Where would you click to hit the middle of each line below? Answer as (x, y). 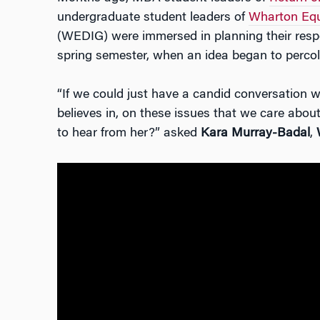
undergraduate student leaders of (152, 18)
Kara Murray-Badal (255, 134)
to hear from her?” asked (129, 134)
